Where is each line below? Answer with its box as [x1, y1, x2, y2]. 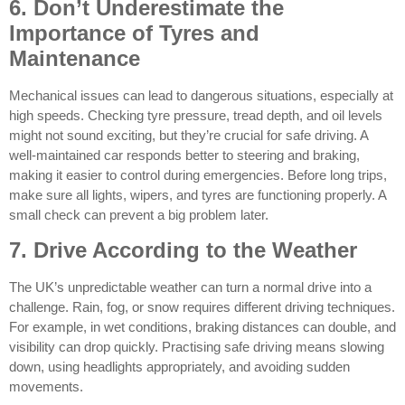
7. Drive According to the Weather [9, 238, 357, 263]
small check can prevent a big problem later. [9, 206, 268, 222]
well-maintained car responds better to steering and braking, [9, 146, 360, 163]
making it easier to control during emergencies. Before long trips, [9, 166, 387, 183]
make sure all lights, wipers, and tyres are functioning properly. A [9, 186, 386, 202]
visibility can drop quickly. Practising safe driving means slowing [9, 339, 384, 355]
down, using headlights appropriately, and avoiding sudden [9, 359, 350, 375]
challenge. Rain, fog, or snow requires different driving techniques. [9, 299, 395, 316]
